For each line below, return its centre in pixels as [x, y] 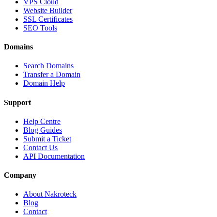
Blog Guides [43, 130]
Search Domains [48, 66]
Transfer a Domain [52, 75]
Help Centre [42, 121]
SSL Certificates [48, 19]
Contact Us [40, 147]
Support [17, 102]
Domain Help [44, 83]
